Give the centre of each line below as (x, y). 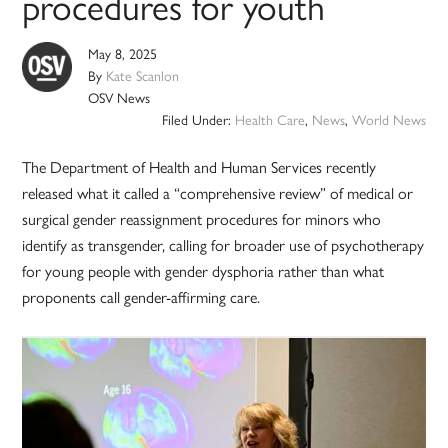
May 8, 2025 (123, 53)
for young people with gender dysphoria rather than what (203, 271)
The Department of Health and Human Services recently (199, 167)
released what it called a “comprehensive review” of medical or (218, 193)
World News (388, 119)
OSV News (119, 97)
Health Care (269, 119)
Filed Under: (198, 119)
